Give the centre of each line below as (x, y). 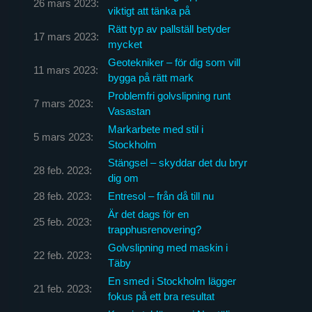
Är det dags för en (148, 214)
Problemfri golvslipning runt (169, 95)
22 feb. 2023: (62, 255)
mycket (125, 44)
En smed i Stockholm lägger (172, 281)
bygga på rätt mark (150, 77)
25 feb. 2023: (62, 221)
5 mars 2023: (63, 136)
